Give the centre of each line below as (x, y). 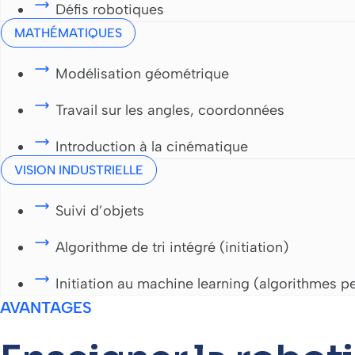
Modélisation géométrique (142, 74)
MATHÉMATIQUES (68, 33)
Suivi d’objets (100, 211)
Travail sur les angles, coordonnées (170, 111)
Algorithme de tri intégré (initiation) (172, 248)
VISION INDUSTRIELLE (79, 170)
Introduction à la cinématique (152, 147)
